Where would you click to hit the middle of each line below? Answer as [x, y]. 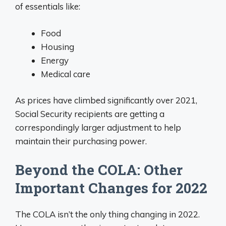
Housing [58, 46]
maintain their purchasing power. [81, 141]
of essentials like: [48, 6]
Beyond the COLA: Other [99, 169]
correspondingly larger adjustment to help [98, 127]
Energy [55, 60]
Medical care [66, 74]
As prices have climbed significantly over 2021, [106, 100]
